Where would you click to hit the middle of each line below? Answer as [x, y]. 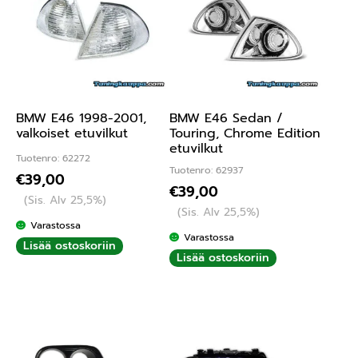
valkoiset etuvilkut [72, 133]
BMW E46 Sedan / [226, 118]
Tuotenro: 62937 [206, 171]
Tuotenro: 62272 [53, 159]
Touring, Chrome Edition [245, 133]
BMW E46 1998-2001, [81, 118]
